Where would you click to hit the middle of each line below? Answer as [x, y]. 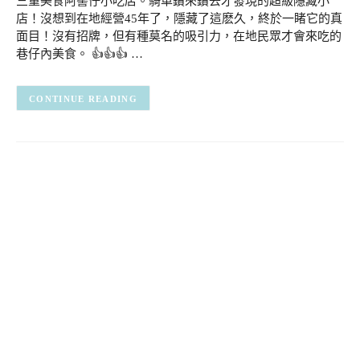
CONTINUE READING [83, 98]
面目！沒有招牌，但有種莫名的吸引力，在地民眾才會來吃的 [179, 36]
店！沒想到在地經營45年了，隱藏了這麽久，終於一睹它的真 [179, 18]
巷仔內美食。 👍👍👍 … [80, 53]
